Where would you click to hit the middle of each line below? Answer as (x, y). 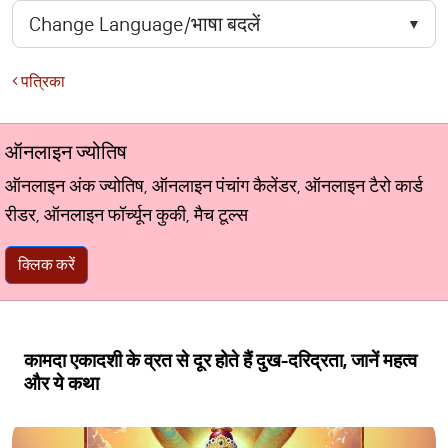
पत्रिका (41, 81)
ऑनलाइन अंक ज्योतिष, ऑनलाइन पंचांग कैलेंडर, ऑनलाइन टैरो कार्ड (214, 186)
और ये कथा (61, 383)
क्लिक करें (46, 264)
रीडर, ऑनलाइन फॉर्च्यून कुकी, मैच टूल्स (126, 215)
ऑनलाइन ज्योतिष (66, 152)
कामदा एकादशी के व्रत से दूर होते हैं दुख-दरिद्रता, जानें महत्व (220, 360)
